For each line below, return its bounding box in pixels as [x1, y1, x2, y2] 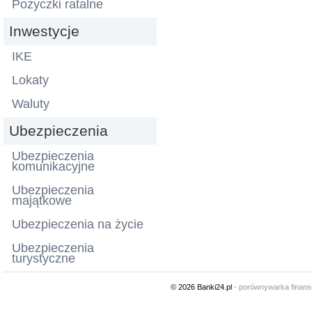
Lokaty [12, 72, 49, 87]
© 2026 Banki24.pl [170, 282, 234, 291]
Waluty [12, 96, 49, 111]
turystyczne [12, 251, 75, 265]
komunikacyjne [12, 159, 95, 173]
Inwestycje [9, 22, 79, 39]
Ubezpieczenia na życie [12, 217, 143, 231]
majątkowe [12, 193, 72, 208]
